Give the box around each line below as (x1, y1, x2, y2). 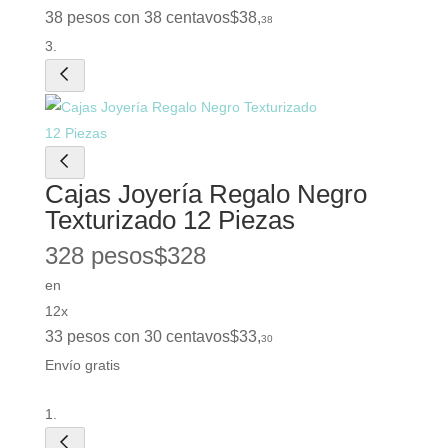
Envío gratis (44, 357, 120, 374)
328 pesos (44, 242, 154, 270)
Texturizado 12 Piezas (44, 205, 295, 236)
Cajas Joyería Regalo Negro (44, 179, 367, 210)
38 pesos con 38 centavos (44, 9, 230, 27)
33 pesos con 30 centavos (44, 328, 230, 346)
